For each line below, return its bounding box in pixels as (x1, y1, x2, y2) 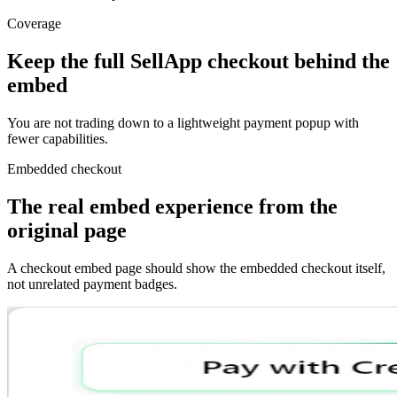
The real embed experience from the (7, 195, 338, 219)
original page (7, 219, 127, 243)
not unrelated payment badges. (7, 276, 177, 292)
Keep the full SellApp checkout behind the (7, 50, 390, 74)
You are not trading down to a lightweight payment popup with (7, 115, 359, 131)
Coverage (7, 16, 61, 32)
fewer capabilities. (7, 131, 108, 147)
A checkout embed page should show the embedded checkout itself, (7, 261, 385, 276)
